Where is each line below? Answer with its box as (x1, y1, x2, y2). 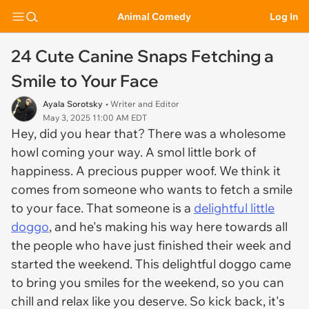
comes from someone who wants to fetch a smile (11, 181, 292, 197)
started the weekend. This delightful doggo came (11, 256, 291, 272)
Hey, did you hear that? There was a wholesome (11, 126, 286, 141)
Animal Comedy (117, 10, 191, 23)
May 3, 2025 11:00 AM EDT (43, 112, 147, 123)
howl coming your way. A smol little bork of (11, 144, 256, 160)
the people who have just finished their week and (11, 237, 291, 253)
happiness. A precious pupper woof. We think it (11, 163, 281, 179)
